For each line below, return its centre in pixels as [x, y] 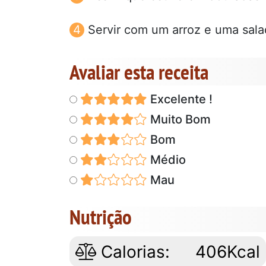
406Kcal [228, 251]
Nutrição [101, 216]
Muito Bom [179, 119]
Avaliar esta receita [139, 72]
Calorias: [133, 251]
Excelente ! [180, 99]
